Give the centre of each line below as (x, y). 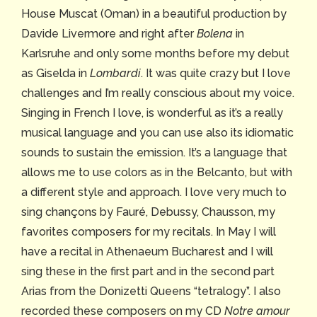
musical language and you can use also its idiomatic (157, 133)
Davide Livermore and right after (109, 34)
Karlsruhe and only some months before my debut (155, 54)
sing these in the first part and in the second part (148, 272)
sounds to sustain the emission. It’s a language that (154, 153)
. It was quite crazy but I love (216, 74)
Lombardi (115, 74)
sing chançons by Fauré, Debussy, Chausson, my (148, 212)
